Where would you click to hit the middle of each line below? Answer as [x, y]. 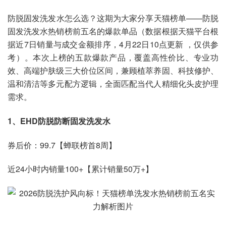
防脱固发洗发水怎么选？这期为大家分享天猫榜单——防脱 [113, 18]
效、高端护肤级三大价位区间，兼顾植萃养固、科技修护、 [113, 71]
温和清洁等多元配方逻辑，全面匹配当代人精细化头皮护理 [113, 84]
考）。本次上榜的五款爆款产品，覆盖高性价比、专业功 [113, 58]
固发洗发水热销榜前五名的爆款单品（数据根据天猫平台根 [113, 31]
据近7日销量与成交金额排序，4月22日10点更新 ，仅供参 [113, 44]
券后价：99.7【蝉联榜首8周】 [62, 145]
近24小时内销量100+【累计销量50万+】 [80, 169]
